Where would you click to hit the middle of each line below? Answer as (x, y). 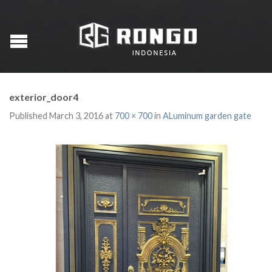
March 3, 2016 (76, 116)
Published (29, 116)
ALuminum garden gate (207, 116)
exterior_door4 (44, 97)
